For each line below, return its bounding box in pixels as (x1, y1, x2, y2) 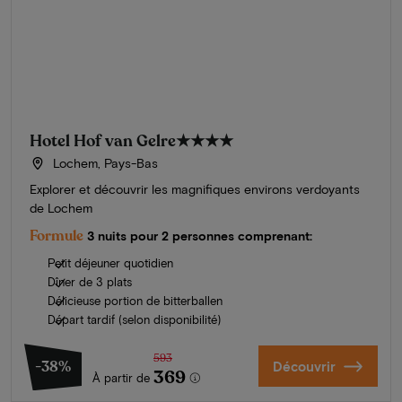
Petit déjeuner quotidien (48, 256, 173, 271)
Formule (30, 226, 83, 247)
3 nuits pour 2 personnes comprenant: (87, 228, 312, 244)
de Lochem (30, 200, 92, 216)
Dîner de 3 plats (48, 275, 132, 290)
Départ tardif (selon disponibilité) (48, 312, 221, 328)
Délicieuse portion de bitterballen (48, 293, 223, 309)
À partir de (92, 371, 150, 386)
